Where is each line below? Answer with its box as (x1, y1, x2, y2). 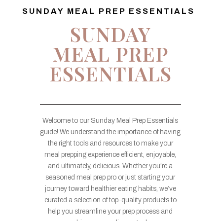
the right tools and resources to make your (47, 139, 173, 147)
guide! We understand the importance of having (40, 128, 181, 136)
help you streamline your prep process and (48, 207, 173, 215)
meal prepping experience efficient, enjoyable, (44, 150, 177, 158)
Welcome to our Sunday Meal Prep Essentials (42, 116, 179, 124)
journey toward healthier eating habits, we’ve (44, 184, 176, 192)
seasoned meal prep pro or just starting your (45, 173, 176, 181)
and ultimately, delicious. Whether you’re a (48, 162, 173, 170)
